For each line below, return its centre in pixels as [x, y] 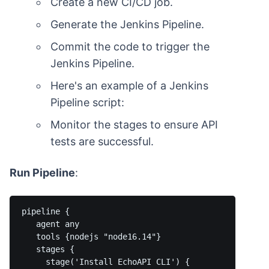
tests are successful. [102, 141]
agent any [50, 224]
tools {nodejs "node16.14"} [91, 237]
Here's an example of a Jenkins [130, 86]
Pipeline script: [88, 102]
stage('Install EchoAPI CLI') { [106, 262]
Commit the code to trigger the [130, 47]
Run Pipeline [42, 173]
